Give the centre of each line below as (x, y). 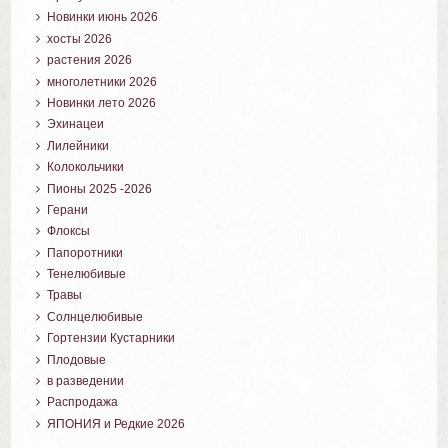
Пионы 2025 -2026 (100, 188)
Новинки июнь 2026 (103, 17)
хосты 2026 (80, 38)
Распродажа (83, 402)
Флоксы (69, 231)
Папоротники (85, 252)
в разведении (86, 381)
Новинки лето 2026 (102, 102)
